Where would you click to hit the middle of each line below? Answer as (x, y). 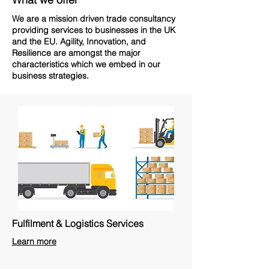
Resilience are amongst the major (76, 53)
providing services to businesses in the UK (94, 30)
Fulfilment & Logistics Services (78, 223)
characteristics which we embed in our (86, 64)
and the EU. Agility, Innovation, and (79, 41)
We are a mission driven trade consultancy (94, 19)
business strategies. (50, 76)
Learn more (34, 241)
